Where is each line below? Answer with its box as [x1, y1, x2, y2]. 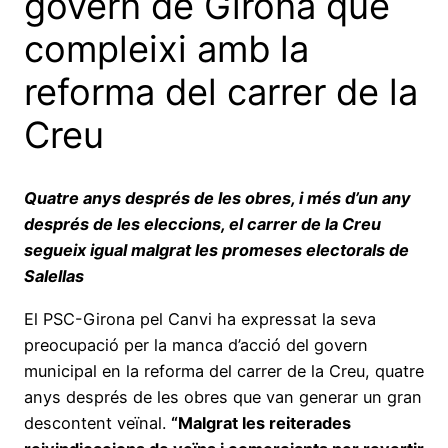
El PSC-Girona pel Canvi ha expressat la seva [24, 308, 376, 329]
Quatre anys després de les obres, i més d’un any [24, 188, 411, 209]
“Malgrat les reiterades [171, 412, 351, 433]
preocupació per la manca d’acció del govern [24, 334, 368, 355]
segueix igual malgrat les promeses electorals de [24, 240, 409, 261]
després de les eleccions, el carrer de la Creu [24, 214, 381, 235]
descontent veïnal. [24, 412, 171, 433]
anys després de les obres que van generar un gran [24, 386, 422, 407]
